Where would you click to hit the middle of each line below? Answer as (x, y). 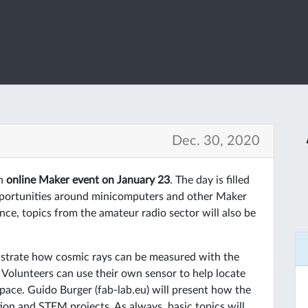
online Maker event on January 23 (88, 180)
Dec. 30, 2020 (216, 141)
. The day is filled (210, 180)
